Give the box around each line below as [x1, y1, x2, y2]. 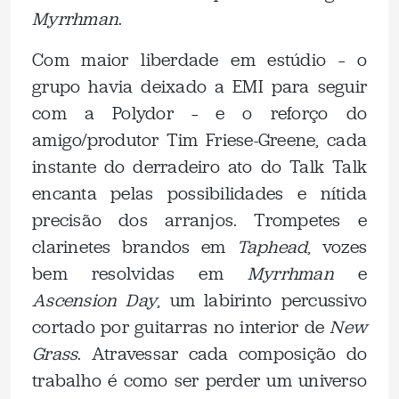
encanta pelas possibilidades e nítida [32, 182, 367, 205]
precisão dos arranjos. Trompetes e [32, 208, 367, 232]
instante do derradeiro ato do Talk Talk [32, 155, 367, 178]
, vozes [307, 235, 367, 258]
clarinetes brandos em [32, 235, 237, 258]
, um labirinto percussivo [157, 289, 367, 312]
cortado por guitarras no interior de [32, 315, 330, 338]
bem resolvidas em [32, 262, 248, 285]
